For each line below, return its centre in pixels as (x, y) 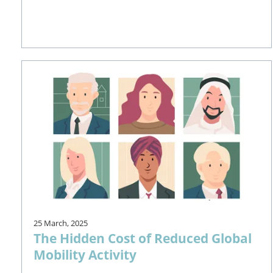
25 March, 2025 (61, 223)
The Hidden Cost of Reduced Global (143, 238)
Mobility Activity (85, 254)
